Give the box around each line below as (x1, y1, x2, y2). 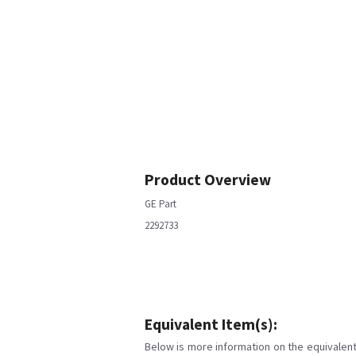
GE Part (145, 197, 176, 211)
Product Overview (145, 170, 271, 189)
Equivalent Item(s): (145, 315, 277, 334)
